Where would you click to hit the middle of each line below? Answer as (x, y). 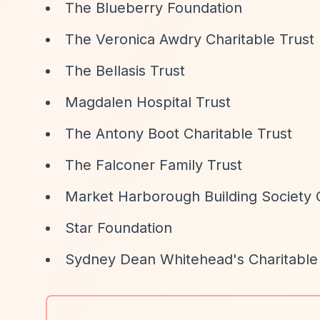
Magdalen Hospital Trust (148, 102)
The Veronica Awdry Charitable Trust (190, 39)
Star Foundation (119, 228)
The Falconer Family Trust (154, 165)
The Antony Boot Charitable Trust (179, 134)
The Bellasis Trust (125, 71)
